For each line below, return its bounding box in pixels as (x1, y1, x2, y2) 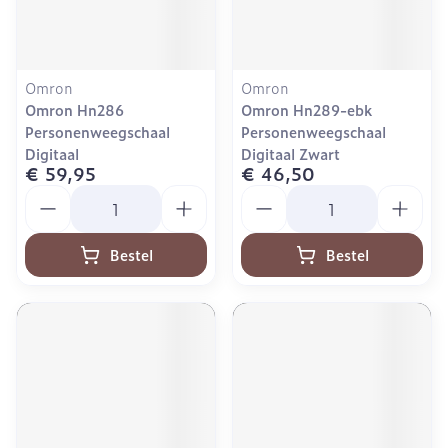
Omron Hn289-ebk (241, 99, 372, 120)
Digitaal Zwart (241, 143, 340, 164)
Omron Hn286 (25, 99, 124, 120)
